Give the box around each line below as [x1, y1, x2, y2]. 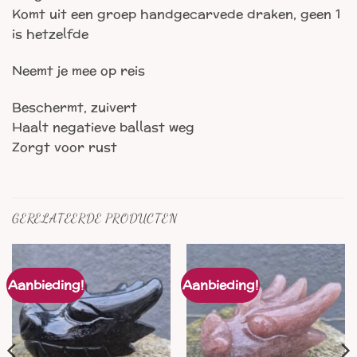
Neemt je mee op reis [12, 59, 145, 83]
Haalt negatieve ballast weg [12, 116, 194, 139]
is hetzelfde [12, 22, 88, 46]
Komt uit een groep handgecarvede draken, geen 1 [12, 2, 340, 26]
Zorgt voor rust [12, 135, 117, 159]
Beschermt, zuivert [12, 96, 137, 120]
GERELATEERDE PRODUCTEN [12, 210, 178, 226]
